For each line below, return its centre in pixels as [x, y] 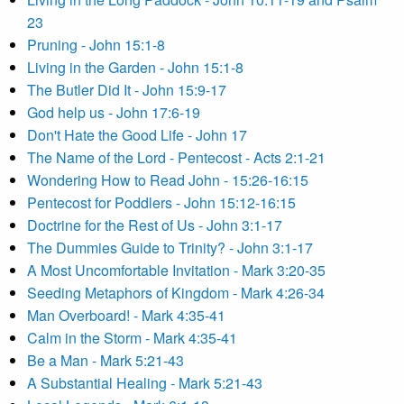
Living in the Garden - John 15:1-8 [135, 67]
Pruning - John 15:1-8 [96, 45]
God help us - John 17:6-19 [114, 112]
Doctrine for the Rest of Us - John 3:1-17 [155, 225]
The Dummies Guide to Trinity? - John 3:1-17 [170, 248]
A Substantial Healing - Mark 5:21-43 [145, 383]
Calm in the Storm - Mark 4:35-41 [132, 338]
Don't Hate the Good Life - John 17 [137, 135]
